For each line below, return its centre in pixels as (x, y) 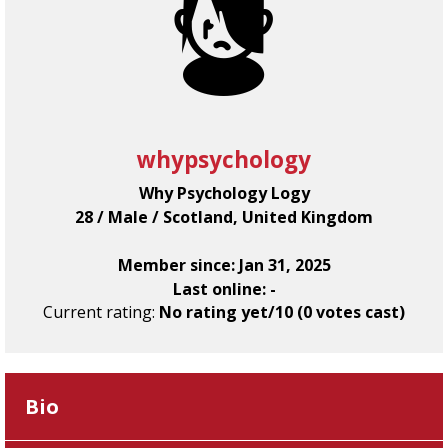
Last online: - (224, 289)
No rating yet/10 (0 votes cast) (282, 312)
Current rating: (101, 312)
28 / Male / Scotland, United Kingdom (224, 217)
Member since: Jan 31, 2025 (224, 265)
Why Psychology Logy (224, 193)
